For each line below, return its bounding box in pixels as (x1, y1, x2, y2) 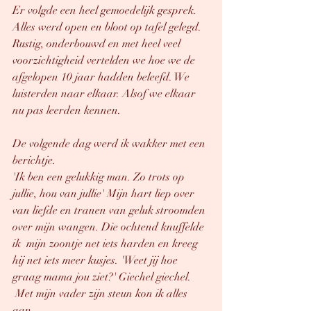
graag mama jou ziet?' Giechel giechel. (12, 270, 194, 284)
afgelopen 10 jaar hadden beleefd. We (12, 70, 192, 84)
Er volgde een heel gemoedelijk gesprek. (12, 3, 199, 17)
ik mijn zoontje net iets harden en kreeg (12, 237, 201, 251)
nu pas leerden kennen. (12, 103, 124, 117)
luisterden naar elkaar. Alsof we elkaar (12, 87, 199, 101)
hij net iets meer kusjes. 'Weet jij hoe (12, 253, 180, 267)
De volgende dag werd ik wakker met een (12, 137, 208, 151)
